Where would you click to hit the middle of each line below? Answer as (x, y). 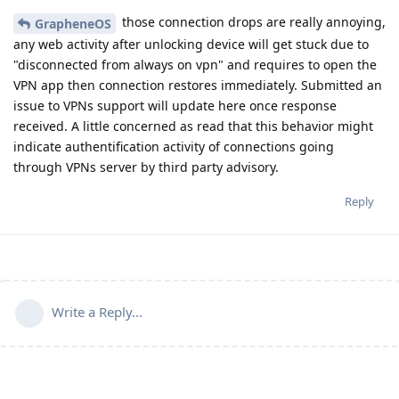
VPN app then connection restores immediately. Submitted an (198, 85)
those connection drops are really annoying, (252, 22)
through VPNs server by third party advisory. (146, 167)
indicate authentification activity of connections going (174, 146)
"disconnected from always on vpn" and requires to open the (195, 64)
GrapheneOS (73, 23)
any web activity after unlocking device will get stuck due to (191, 44)
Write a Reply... (97, 311)
